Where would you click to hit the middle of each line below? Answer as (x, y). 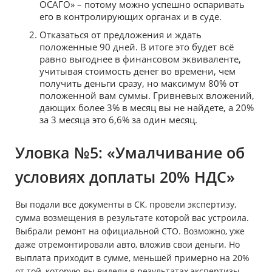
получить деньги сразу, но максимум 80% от (139, 83)
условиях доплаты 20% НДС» (125, 177)
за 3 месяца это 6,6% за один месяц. (118, 120)
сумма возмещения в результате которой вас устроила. (132, 218)
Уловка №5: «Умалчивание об (130, 153)
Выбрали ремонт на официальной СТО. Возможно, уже (130, 231)
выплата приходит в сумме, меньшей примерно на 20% (132, 258)
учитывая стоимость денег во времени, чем (138, 71)
